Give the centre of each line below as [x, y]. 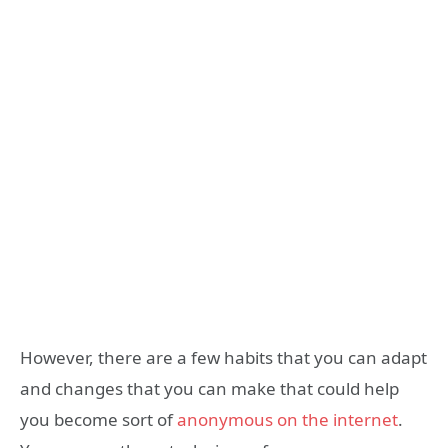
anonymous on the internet [287, 419]
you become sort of [98, 419]
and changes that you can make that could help [209, 388]
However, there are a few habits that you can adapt [223, 357]
